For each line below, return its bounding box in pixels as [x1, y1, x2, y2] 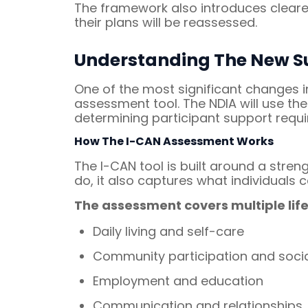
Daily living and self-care [92, 223, 244, 241]
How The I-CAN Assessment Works [74, 133, 274, 150]
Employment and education [92, 272, 263, 290]
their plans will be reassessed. [74, 13, 257, 31]
